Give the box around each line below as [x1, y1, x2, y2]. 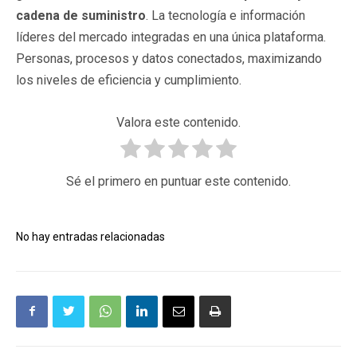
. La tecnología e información [146, 7, 305, 23]
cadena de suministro [16, 7, 146, 23]
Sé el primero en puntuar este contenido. [66, 173, 291, 189]
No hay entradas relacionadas [16, 229, 165, 243]
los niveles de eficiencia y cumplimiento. [16, 72, 241, 88]
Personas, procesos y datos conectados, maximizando [16, 50, 322, 66]
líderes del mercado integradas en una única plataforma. [16, 29, 326, 45]
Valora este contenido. [116, 114, 241, 130]
